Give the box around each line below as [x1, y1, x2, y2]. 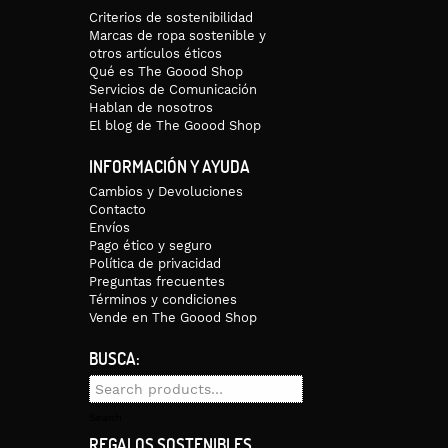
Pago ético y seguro [89, 238, 213, 254]
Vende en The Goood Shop [89, 310, 258, 326]
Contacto [89, 202, 147, 218]
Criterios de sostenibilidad [89, 10, 254, 26]
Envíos [89, 220, 131, 236]
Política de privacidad [89, 256, 222, 272]
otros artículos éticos [89, 46, 223, 62]
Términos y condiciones [89, 292, 238, 308]
